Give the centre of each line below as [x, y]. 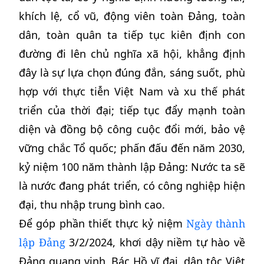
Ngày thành [215, 223]
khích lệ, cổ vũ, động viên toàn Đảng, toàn [132, 16]
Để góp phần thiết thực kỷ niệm [103, 223]
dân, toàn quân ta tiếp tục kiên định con [132, 35]
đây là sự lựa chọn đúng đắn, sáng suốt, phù [132, 72]
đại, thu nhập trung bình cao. [92, 204]
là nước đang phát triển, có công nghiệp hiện [132, 186]
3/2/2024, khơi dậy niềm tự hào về [155, 242]
